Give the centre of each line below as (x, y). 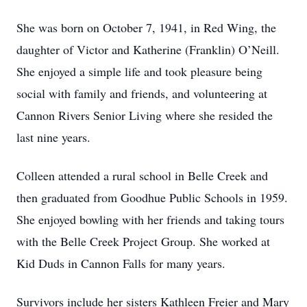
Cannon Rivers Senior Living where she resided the (145, 115)
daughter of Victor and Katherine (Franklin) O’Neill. (148, 49)
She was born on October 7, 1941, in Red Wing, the (146, 27)
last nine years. (53, 137)
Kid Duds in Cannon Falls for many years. (121, 263)
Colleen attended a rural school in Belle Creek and (142, 175)
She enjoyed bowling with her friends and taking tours (150, 219)
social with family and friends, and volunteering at (142, 93)
